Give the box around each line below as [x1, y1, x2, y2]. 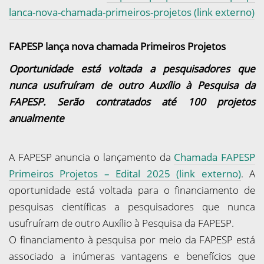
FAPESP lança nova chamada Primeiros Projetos [9, 39, 226, 53]
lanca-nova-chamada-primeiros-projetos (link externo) [9, 5, 255, 19]
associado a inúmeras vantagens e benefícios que [9, 249, 255, 263]
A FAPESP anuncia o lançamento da [9, 150, 174, 164]
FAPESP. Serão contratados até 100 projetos [9, 95, 255, 108]
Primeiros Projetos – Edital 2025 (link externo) [9, 167, 241, 180]
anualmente [9, 111, 64, 125]
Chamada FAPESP [174, 150, 256, 164]
